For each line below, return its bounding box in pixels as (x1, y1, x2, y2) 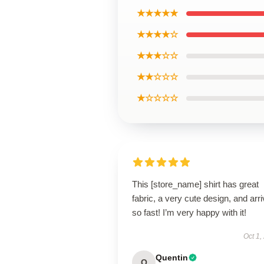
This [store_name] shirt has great (132, 179, 259, 189)
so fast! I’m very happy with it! (132, 207, 246, 217)
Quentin (156, 253, 188, 262)
